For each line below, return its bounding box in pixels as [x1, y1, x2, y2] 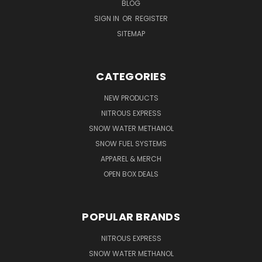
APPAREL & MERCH [101, 153, 161, 164]
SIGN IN [94, 13, 121, 23]
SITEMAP [117, 28, 145, 39]
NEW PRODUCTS [104, 92, 158, 103]
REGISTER [135, 13, 168, 23]
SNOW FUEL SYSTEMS [95, 138, 167, 149]
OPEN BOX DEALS [104, 168, 158, 179]
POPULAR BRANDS [82, 209, 180, 224]
